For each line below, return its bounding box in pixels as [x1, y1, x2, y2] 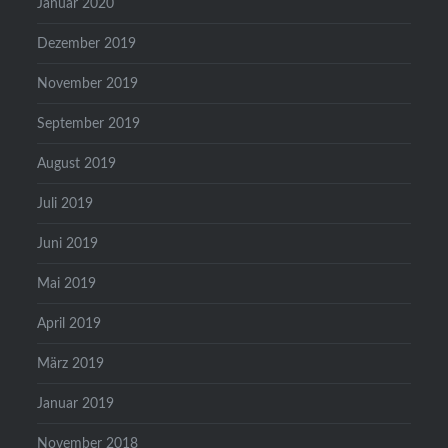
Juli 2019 [37, 195, 94, 211]
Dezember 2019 [37, 35, 137, 51]
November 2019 [37, 75, 139, 91]
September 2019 [37, 115, 141, 131]
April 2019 [37, 315, 102, 331]
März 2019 [37, 355, 105, 371]
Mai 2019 [37, 275, 97, 291]
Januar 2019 [37, 395, 115, 411]
